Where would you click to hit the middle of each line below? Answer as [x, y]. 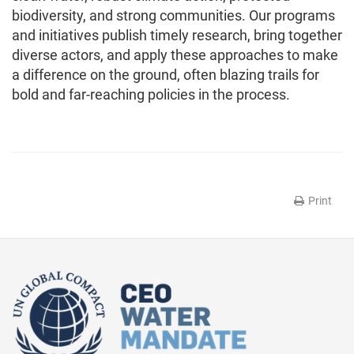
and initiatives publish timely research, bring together [177, 36]
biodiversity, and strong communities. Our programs [173, 16]
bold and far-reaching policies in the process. [151, 95]
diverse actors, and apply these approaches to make [175, 55]
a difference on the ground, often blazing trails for [166, 75]
